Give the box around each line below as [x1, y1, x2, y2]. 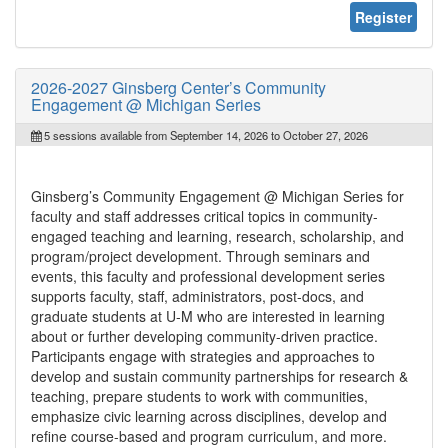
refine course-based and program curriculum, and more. [31, 425, 387, 446]
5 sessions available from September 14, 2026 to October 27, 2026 [41, 126, 368, 143]
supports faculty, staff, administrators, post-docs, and [31, 285, 364, 306]
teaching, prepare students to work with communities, [31, 385, 368, 406]
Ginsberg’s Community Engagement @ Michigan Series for [31, 185, 404, 206]
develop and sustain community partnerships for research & [31, 365, 408, 386]
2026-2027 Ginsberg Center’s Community [31, 75, 326, 99]
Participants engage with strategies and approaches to [31, 345, 375, 366]
